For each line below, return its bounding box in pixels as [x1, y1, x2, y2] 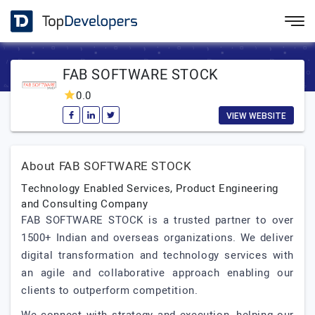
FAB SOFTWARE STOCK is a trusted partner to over [21, 212, 294, 228]
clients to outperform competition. [21, 283, 198, 298]
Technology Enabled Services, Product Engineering [21, 181, 278, 196]
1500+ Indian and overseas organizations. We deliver [21, 230, 294, 245]
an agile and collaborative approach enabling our [21, 265, 294, 281]
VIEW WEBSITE [226, 111, 286, 121]
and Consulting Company [21, 196, 148, 212]
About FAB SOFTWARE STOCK [21, 157, 192, 175]
